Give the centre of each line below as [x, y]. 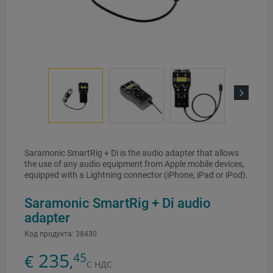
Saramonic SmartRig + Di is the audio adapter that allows [132, 153]
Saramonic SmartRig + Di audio [118, 203]
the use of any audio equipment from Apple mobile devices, [134, 164]
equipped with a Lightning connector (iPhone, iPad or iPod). [136, 175]
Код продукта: [49, 234]
